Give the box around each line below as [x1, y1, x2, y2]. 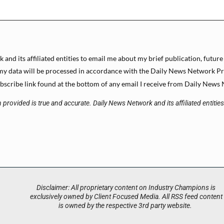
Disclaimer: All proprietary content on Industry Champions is [36, 183, 216, 192]
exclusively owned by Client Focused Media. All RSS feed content [29, 192, 222, 201]
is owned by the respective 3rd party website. [58, 201, 194, 210]
